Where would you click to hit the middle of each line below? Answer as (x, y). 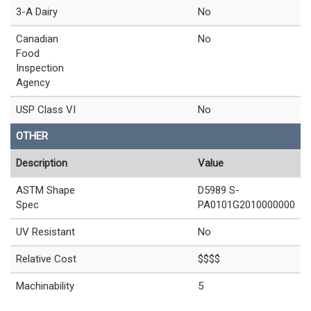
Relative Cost (46, 259)
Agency (33, 83)
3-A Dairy (37, 12)
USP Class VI (46, 110)
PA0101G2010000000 (246, 205)
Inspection (40, 68)
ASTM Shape (45, 191)
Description (42, 163)
